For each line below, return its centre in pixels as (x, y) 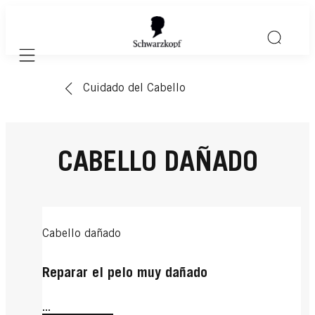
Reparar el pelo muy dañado (125, 275)
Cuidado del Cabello (134, 89)
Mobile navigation (64, 63)
